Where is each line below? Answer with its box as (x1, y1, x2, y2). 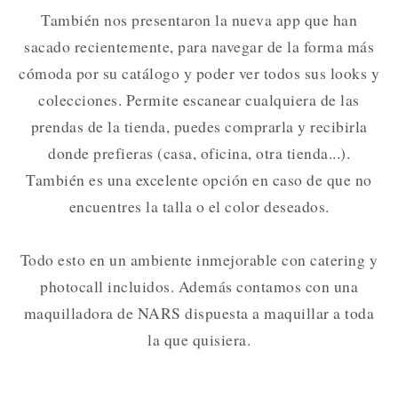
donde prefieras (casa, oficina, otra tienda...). (48, 141, 350, 163)
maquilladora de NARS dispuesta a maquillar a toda (23, 301, 375, 323)
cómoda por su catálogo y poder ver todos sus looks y (19, 61, 379, 84)
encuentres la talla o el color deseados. (68, 195, 330, 217)
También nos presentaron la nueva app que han (41, 8, 357, 30)
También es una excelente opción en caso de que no (26, 168, 372, 190)
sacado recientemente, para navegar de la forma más (24, 35, 374, 57)
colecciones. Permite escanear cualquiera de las (38, 88, 360, 110)
